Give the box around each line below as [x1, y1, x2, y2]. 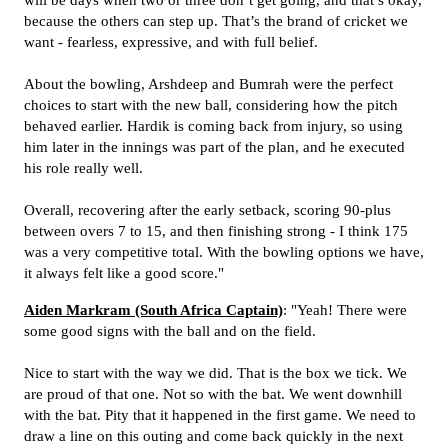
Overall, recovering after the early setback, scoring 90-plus [24, 202, 391, 218]
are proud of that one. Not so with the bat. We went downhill [24, 386, 402, 402]
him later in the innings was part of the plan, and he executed [24, 139, 405, 155]
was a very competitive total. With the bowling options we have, [24, 244, 424, 260]
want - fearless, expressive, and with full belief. [24, 34, 318, 50]
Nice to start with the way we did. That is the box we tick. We [24, 365, 407, 381]
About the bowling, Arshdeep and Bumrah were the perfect [24, 76, 393, 92]
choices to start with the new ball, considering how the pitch [24, 97, 398, 113]
